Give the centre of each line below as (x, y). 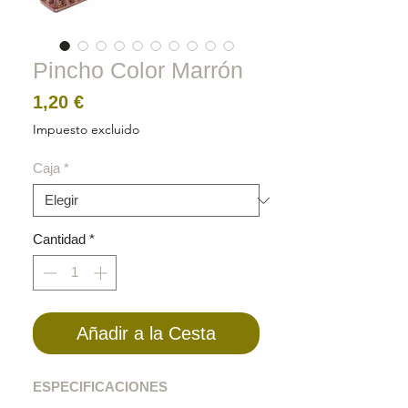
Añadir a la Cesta (146, 333)
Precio (111, 102)
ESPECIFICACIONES (100, 386)
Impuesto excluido (86, 130)
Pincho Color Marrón (138, 71)
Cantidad (59, 240)
